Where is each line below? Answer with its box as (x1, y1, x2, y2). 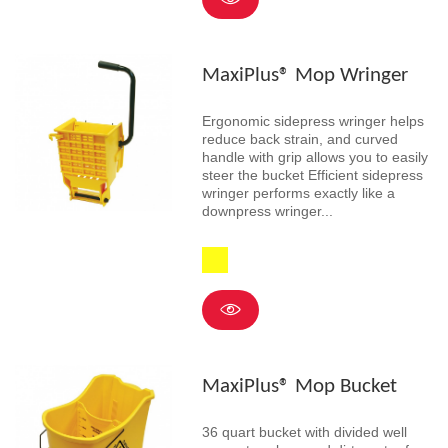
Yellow (200, 246, 241, 263)
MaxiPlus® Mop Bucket (201, 376, 397, 398)
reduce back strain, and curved (201, 130, 398, 147)
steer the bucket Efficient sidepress (201, 166, 423, 183)
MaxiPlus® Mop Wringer (201, 64, 408, 86)
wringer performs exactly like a (201, 184, 395, 201)
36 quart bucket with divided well (201, 424, 407, 441)
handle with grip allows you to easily (201, 148, 428, 165)
